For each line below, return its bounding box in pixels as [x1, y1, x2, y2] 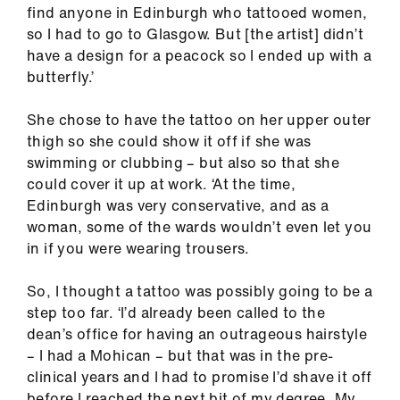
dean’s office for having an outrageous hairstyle [27, 323, 368, 345]
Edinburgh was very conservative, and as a [27, 195, 329, 216]
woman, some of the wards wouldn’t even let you [27, 216, 372, 237]
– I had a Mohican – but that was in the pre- [27, 345, 334, 366]
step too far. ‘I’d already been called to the [27, 302, 325, 323]
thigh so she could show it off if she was [27, 130, 312, 152]
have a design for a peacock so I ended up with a [27, 45, 372, 66]
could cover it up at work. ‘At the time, [27, 173, 296, 195]
